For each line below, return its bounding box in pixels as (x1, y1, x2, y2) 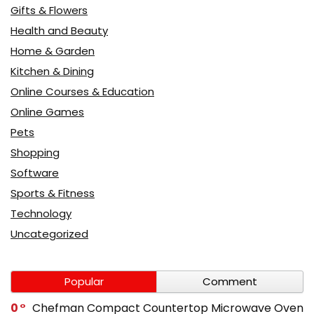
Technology (11, 205, 71, 221)
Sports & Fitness (11, 185, 95, 200)
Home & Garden (11, 43, 95, 58)
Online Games (11, 104, 84, 119)
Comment (203, 273, 257, 289)
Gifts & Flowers (11, 2, 88, 18)
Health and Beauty (11, 22, 108, 38)
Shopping (11, 144, 60, 160)
